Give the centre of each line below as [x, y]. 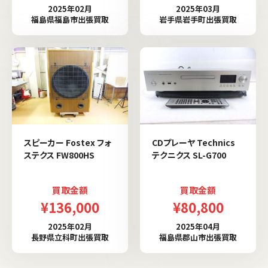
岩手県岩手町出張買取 [198, 19]
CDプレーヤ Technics [194, 143]
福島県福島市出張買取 [70, 19]
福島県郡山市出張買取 [198, 237]
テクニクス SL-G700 [189, 155]
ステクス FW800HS [59, 155]
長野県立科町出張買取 [70, 237]
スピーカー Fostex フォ [68, 143]
